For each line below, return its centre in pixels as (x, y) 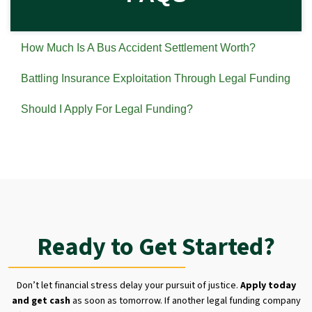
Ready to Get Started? (156, 247)
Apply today (268, 286)
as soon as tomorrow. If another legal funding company (185, 301)
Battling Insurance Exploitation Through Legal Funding (156, 78)
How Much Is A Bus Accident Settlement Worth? (138, 48)
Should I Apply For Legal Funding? (107, 109)
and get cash (41, 301)
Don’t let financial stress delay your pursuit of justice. (128, 286)
